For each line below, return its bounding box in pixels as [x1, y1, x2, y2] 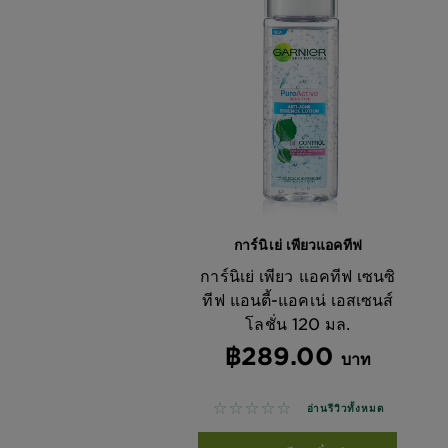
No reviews [211, 399, 299, 419]
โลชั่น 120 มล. [245, 312, 351, 333]
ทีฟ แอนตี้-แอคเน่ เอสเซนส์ [202, 288, 394, 309]
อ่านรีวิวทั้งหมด [306, 401, 385, 415]
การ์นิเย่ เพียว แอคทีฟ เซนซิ [200, 264, 396, 285]
